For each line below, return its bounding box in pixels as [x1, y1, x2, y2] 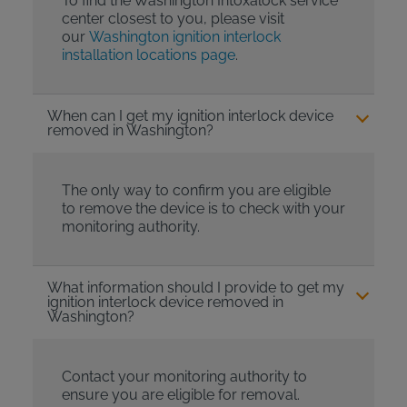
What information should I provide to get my [46, 279, 344, 297]
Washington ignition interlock [88, 28, 281, 46]
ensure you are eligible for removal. [61, 386, 300, 404]
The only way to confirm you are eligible [61, 182, 331, 200]
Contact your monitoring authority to [61, 368, 307, 386]
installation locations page [61, 46, 235, 65]
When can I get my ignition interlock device [46, 107, 333, 125]
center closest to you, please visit [61, 10, 284, 28]
